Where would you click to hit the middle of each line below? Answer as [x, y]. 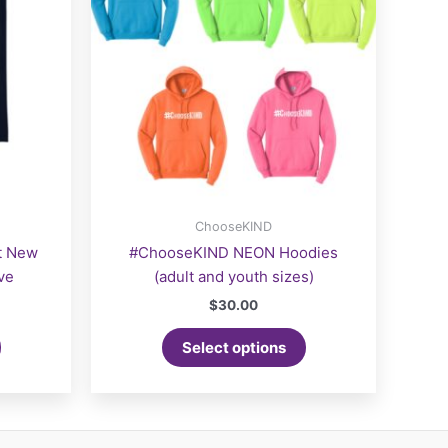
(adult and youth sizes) [233, 277]
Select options [233, 347]
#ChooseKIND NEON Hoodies [233, 253]
